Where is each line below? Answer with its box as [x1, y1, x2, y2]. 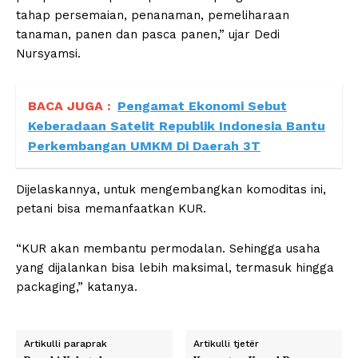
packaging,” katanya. [16, 280, 137, 295]
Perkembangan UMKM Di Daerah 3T [28, 138, 261, 154]
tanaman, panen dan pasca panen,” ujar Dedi [16, 27, 280, 42]
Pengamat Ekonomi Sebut [117, 98, 287, 114]
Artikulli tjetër [193, 338, 260, 350]
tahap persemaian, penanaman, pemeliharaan [16, 8, 289, 23]
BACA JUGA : [28, 98, 111, 114]
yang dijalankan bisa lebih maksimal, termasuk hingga [16, 261, 334, 276]
